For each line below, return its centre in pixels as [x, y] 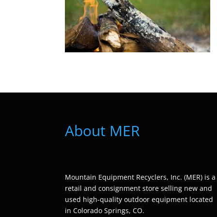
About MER [103, 131]
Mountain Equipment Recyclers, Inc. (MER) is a [140, 177]
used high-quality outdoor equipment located [139, 200]
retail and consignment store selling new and [139, 188]
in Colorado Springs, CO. [106, 211]
